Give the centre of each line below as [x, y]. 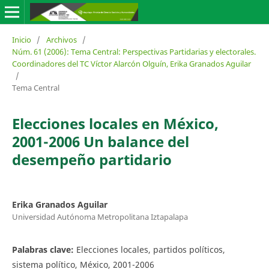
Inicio [21, 39]
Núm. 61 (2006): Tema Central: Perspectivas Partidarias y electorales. [134, 51]
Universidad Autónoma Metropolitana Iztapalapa [100, 216]
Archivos [61, 39]
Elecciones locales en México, [115, 123]
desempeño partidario [92, 159]
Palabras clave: [44, 249]
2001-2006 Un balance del [100, 141]
